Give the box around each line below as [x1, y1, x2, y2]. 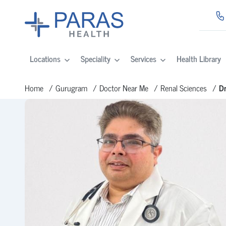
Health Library [176, 52, 221, 66]
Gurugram [55, 81, 87, 94]
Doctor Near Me [99, 81, 148, 94]
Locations [29, 52, 61, 66]
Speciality [80, 52, 110, 66]
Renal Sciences [160, 81, 207, 94]
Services [130, 52, 156, 66]
